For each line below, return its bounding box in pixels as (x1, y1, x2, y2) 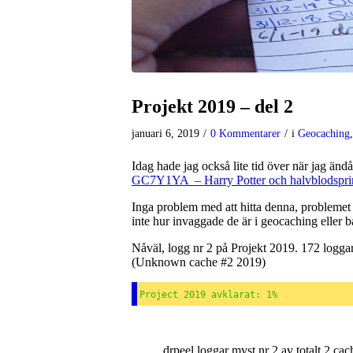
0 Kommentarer (210, 126, 281, 139)
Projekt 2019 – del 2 (132, 95, 293, 117)
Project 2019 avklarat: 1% (139, 288, 277, 300)
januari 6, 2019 (132, 126, 199, 139)
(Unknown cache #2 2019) (132, 255, 266, 269)
